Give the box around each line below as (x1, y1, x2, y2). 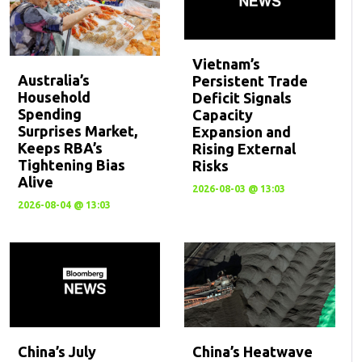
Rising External (192, 141, 297, 158)
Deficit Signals (192, 90, 293, 107)
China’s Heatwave (192, 343, 314, 360)
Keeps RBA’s (17, 139, 103, 156)
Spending (17, 105, 82, 122)
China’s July (17, 343, 96, 360)
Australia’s (17, 71, 90, 88)
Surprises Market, (17, 122, 137, 139)
